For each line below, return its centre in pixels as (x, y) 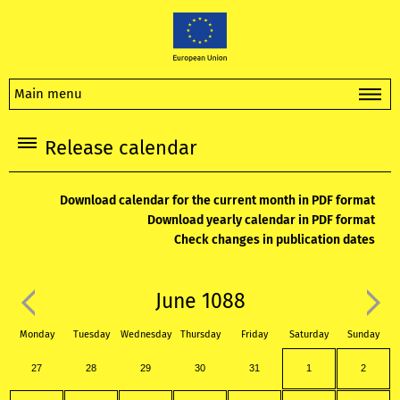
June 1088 (200, 302)
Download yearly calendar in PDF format (261, 221)
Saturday (309, 335)
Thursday (200, 335)
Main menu (48, 93)
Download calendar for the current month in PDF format (217, 201)
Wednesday (146, 335)
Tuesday (91, 335)
